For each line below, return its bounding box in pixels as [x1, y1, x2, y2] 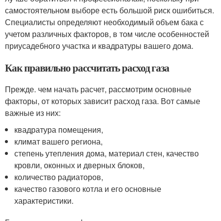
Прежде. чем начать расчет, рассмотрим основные [5, 83, 191, 95]
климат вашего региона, [14, 135, 103, 147]
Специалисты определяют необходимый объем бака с [5, 16, 204, 28]
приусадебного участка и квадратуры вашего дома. [5, 39, 193, 51]
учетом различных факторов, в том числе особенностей [5, 28, 209, 39]
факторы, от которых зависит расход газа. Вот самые [5, 95, 200, 107]
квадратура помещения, [14, 123, 104, 135]
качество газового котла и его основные [14, 183, 162, 194]
